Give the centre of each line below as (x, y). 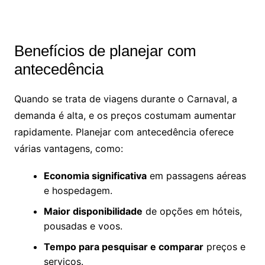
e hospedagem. (78, 191)
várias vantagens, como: (68, 149)
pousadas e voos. (83, 226)
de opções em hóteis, (192, 211)
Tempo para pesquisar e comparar (123, 247)
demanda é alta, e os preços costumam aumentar (125, 116)
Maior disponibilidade (93, 211)
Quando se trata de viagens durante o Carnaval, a (125, 99)
